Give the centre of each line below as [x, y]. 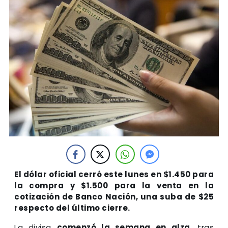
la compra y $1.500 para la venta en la [114, 185]
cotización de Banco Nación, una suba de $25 [114, 196]
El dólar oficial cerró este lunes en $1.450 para [114, 174]
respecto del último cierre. [72, 208]
